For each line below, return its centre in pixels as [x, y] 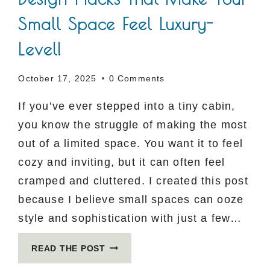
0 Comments [137, 78]
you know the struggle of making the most [133, 124]
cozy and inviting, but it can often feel [122, 162]
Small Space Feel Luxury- [116, 24]
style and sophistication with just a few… [130, 218]
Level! [40, 49]
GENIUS [122, 260]
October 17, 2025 [58, 78]
